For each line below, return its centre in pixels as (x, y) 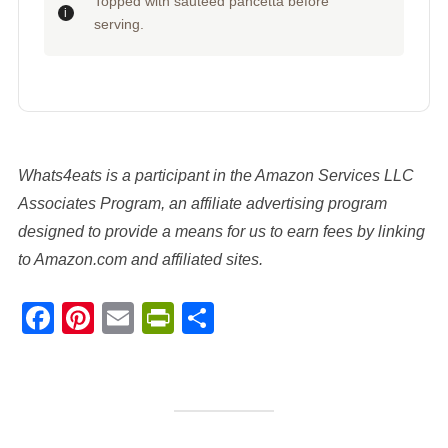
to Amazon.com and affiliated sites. (140, 260)
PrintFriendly (273, 318)
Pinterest (162, 318)
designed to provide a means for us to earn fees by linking (221, 232)
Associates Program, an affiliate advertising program (202, 204)
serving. (118, 24)
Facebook (129, 318)
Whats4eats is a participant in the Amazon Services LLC (215, 176)
